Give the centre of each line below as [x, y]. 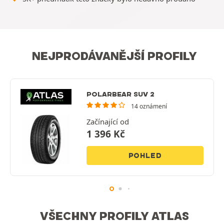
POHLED [145, 155]
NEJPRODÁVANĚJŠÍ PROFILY [114, 56]
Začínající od [107, 121]
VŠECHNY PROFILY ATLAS [114, 216]
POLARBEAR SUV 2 [120, 94]
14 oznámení [149, 106]
